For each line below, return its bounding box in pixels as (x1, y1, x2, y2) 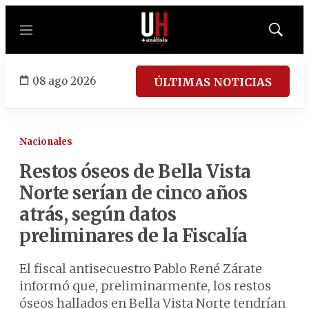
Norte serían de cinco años (19, 181, 247, 204)
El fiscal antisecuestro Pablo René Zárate (19, 261, 262, 277)
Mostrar (275, 28, 306, 39)
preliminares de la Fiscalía (19, 224, 248, 247)
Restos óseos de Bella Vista (19, 160, 251, 183)
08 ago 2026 (32, 74, 96, 88)
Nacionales (19, 136, 72, 148)
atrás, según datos (19, 203, 176, 226)
